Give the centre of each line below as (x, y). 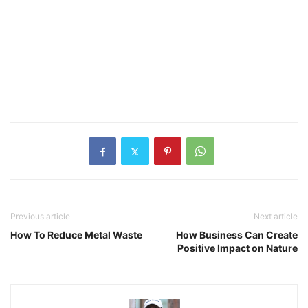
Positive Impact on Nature (238, 248)
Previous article (40, 217)
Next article (276, 217)
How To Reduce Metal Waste (76, 235)
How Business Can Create (237, 235)
